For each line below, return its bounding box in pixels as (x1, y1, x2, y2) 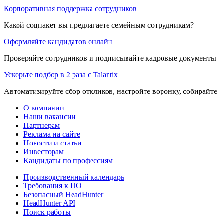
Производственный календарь (23, 172, 124, 181)
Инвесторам (23, 147, 64, 156)
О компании (23, 103, 64, 112)
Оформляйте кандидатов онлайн (4, 37, 112, 46)
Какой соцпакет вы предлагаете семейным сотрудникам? (4, 20, 194, 29)
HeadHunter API (23, 199, 75, 207)
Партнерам (23, 121, 60, 129)
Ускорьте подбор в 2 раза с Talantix (4, 70, 118, 79)
